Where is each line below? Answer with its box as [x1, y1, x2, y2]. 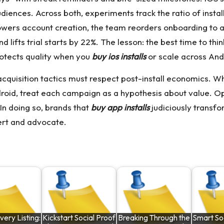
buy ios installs [92, 51, 146, 61]
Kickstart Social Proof [42, 213, 115, 222]
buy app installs [91, 102, 149, 112]
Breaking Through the [118, 213, 190, 222]
